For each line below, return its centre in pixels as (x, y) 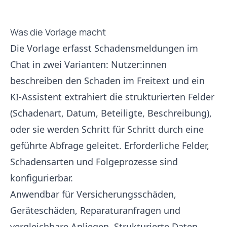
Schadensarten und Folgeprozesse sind (94, 162)
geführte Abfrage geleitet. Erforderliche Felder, (110, 145)
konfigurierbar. (42, 178)
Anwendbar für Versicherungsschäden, (93, 194)
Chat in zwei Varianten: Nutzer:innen (88, 64)
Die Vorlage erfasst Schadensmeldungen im (104, 48)
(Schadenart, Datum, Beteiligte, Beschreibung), (111, 113)
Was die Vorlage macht (58, 32)
